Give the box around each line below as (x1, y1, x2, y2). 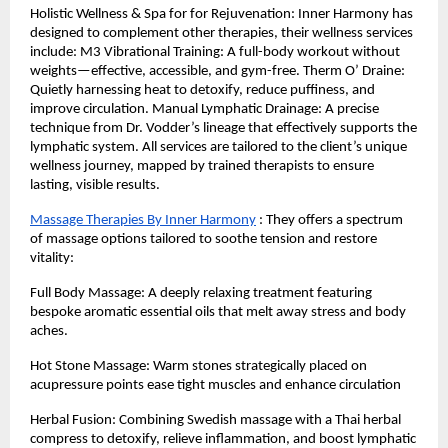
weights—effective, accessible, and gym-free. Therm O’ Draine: (30, 64, 405, 79)
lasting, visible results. (30, 178, 160, 193)
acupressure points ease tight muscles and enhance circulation (30, 378, 401, 393)
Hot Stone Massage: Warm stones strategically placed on (30, 359, 367, 374)
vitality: (30, 251, 74, 266)
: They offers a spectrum (256, 213, 403, 228)
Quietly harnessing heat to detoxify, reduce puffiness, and (30, 83, 375, 98)
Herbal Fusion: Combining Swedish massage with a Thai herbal (30, 413, 401, 428)
